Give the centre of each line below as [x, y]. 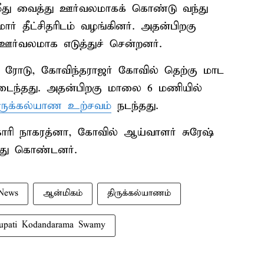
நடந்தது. [135, 106]
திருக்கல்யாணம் [139, 194]
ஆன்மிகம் [63, 194]
